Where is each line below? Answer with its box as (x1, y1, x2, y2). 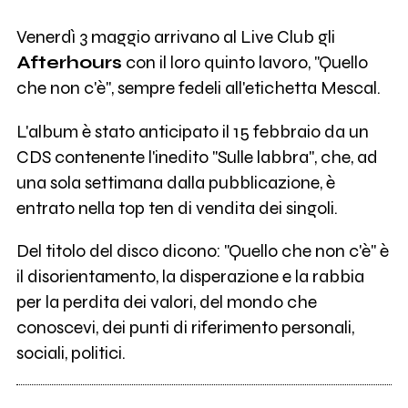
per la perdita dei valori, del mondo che (15, 291, 317, 313)
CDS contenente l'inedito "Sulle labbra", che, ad (15, 146, 378, 168)
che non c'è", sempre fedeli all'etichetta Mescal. (15, 76, 381, 98)
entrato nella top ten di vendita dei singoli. (15, 197, 338, 219)
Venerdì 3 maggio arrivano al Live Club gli (15, 25, 335, 47)
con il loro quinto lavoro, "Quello (121, 51, 368, 73)
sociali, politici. (15, 342, 126, 364)
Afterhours (15, 51, 122, 73)
